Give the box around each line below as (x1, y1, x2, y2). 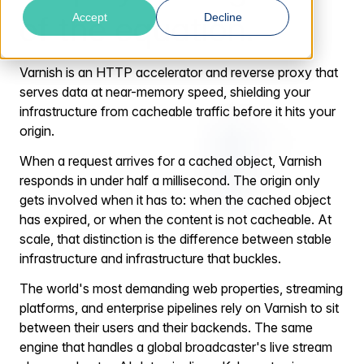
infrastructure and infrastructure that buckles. (19, 249, 281, 266)
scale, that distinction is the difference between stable (19, 230, 331, 247)
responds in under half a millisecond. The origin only (19, 171, 320, 188)
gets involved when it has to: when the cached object (19, 191, 331, 208)
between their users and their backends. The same (19, 319, 313, 336)
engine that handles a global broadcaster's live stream (19, 339, 332, 356)
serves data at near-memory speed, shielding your (19, 83, 310, 100)
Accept (71, 11, 107, 24)
